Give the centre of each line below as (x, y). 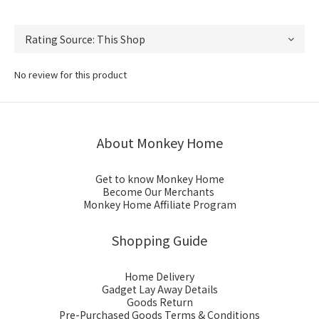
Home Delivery (159, 276)
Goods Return (159, 302)
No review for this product (70, 74)
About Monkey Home (159, 142)
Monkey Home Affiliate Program (159, 204)
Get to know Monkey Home (159, 179)
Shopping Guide (159, 240)
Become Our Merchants (158, 192)
